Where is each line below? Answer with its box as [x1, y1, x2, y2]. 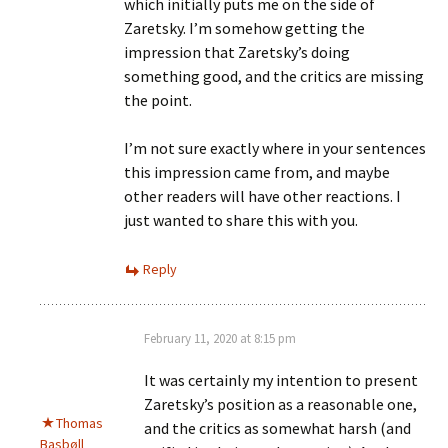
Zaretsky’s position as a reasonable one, [144, 394, 417, 414]
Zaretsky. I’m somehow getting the [124, 18, 365, 38]
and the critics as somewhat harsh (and [144, 418, 411, 438]
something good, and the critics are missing [124, 66, 424, 86]
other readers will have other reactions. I [124, 186, 401, 206]
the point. [124, 90, 192, 110]
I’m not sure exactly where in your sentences [124, 138, 426, 158]
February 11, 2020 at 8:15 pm [144, 330, 296, 347]
